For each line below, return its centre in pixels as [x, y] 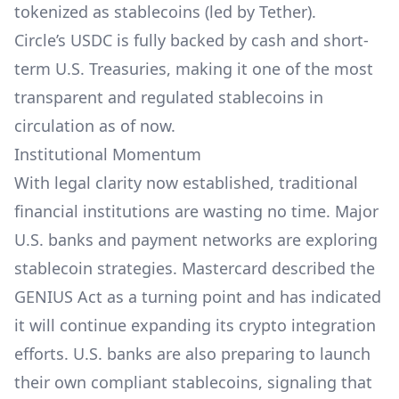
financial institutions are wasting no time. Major [196, 211]
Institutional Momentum [108, 154]
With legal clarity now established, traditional [186, 183]
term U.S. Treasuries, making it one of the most [194, 69]
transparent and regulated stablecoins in [169, 97]
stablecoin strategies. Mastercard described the [195, 268]
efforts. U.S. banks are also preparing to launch [192, 354]
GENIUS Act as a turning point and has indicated [198, 297]
